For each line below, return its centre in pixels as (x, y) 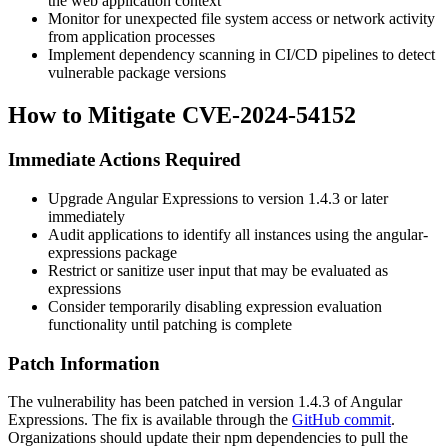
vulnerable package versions (137, 73)
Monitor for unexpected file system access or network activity (241, 19)
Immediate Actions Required (124, 160)
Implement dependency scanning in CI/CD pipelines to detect (241, 55)
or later (364, 198)
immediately (86, 216)
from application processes (131, 37)
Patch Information (84, 363)
